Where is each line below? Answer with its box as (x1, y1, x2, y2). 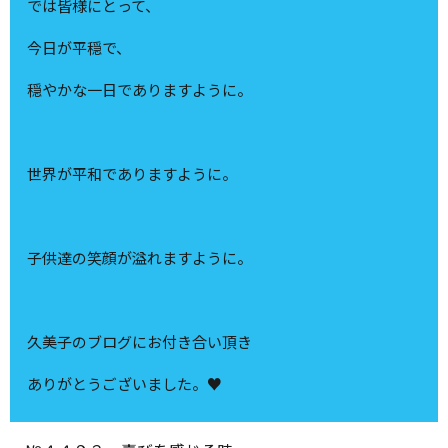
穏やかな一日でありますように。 (27, 79, 253, 101)
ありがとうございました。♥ (27, 373, 223, 395)
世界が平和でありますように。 (27, 163, 238, 185)
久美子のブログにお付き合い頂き (27, 331, 253, 353)
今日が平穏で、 (27, 37, 132, 59)
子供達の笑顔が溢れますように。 (27, 247, 253, 269)
